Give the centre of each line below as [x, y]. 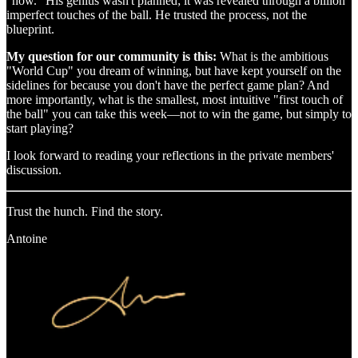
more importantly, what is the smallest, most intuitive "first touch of [175, 99]
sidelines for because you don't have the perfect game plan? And [168, 85]
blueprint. [30, 29]
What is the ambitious [274, 56]
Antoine [27, 238]
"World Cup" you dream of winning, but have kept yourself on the [174, 70]
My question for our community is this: [113, 56]
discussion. [34, 169]
